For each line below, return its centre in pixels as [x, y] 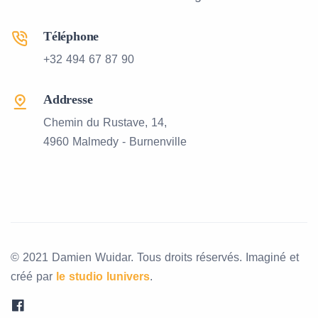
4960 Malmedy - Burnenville [115, 142]
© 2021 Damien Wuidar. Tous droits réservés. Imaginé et [155, 257]
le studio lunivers [103, 276]
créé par [33, 276]
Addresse [68, 99]
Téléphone [71, 36]
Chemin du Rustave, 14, [105, 122]
